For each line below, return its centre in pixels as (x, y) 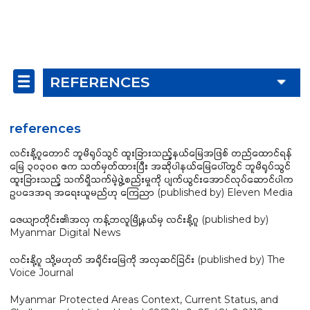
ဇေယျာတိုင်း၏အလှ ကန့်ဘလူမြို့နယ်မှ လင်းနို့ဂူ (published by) (139, 219)
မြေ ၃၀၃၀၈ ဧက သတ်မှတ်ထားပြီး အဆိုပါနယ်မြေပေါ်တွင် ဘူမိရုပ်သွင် (150, 166)
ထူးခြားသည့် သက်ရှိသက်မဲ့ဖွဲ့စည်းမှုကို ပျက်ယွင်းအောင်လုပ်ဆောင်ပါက (152, 179)
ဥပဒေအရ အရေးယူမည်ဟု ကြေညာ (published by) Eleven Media (151, 192)
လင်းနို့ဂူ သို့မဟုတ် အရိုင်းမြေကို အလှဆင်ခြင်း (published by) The (147, 259)
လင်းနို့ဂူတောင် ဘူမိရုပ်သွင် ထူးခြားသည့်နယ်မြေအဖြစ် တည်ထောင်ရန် (151, 153)
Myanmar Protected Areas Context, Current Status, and (144, 299)
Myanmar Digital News (65, 232)
